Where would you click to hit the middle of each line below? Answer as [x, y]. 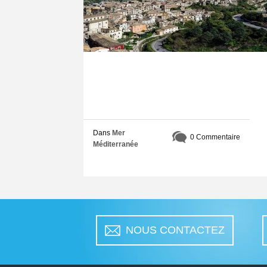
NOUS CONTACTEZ [175, 230]
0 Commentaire [215, 137]
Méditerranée [116, 144]
